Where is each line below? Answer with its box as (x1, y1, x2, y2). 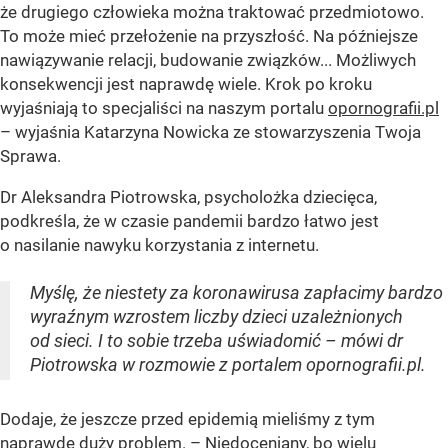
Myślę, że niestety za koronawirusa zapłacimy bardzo (30, 282, 443, 304)
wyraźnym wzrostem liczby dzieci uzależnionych (30, 306, 403, 328)
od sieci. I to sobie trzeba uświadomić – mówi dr (30, 330, 403, 352)
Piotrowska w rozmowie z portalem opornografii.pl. (30, 354, 426, 376)
